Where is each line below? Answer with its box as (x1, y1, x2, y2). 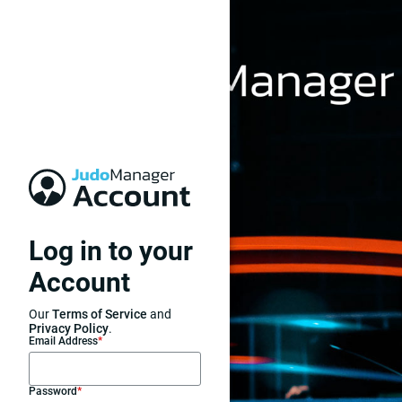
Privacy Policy (29, 320, 109, 336)
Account (29, 266, 130, 298)
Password (29, 384, 77, 398)
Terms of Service (52, 306, 147, 321)
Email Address (29, 334, 98, 347)
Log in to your (29, 234, 193, 267)
